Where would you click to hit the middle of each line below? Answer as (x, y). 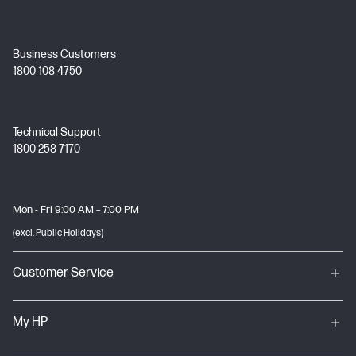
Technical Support (57, 132)
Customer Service (63, 273)
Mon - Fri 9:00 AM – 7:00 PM (76, 210)
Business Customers (64, 54)
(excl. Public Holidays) (58, 233)
